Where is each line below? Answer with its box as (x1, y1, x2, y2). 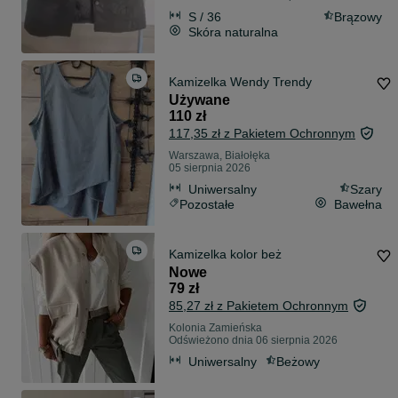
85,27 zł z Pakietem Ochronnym (169, 298, 348, 314)
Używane (169, 92, 230, 108)
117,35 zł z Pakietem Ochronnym (169, 126, 355, 141)
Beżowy (276, 354, 320, 369)
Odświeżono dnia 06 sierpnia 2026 (169, 334, 338, 347)
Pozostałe (179, 196, 235, 211)
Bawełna (334, 196, 382, 211)
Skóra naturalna (188, 24, 278, 39)
